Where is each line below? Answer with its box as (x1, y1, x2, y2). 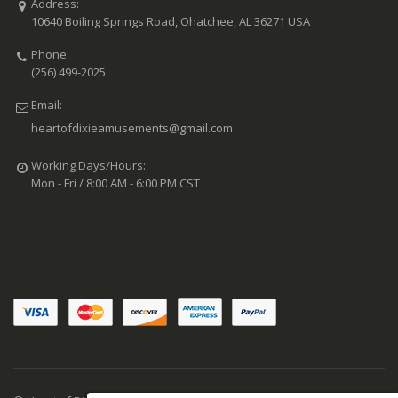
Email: (30, 97, 62, 114)
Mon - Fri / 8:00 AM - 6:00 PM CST (30, 175, 200, 192)
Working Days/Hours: (30, 157, 146, 174)
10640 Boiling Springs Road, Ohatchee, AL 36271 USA (30, 13, 310, 30)
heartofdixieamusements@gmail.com (30, 120, 233, 137)
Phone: (30, 46, 69, 63)
